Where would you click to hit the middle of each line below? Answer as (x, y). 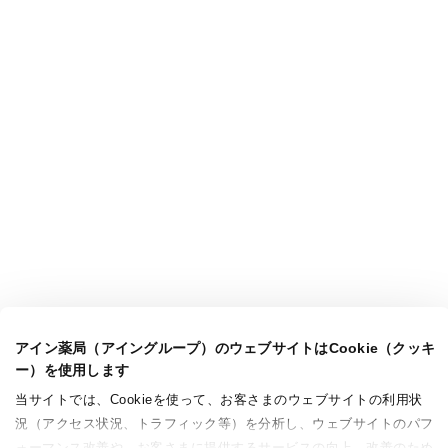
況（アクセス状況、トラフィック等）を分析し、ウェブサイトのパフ (224, 423)
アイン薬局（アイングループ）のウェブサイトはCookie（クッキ (225, 348)
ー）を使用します (72, 370)
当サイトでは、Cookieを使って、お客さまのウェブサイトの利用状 (219, 399)
